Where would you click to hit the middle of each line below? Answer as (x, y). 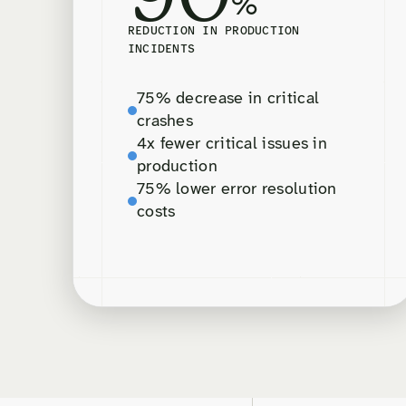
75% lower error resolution (237, 190)
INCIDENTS (162, 50)
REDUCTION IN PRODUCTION (214, 32)
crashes (165, 122)
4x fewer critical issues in (232, 145)
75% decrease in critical (228, 100)
